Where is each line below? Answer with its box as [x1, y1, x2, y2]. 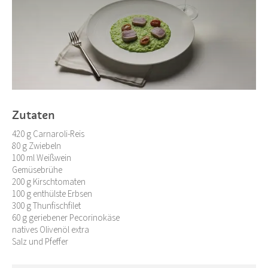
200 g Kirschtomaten [12, 176, 86, 189]
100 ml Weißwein [12, 152, 71, 165]
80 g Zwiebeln [12, 140, 61, 153]
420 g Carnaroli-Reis [12, 128, 84, 141]
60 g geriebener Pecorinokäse [12, 212, 120, 225]
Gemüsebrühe [12, 164, 62, 177]
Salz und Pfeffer [12, 236, 68, 249]
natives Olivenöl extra [12, 224, 89, 237]
